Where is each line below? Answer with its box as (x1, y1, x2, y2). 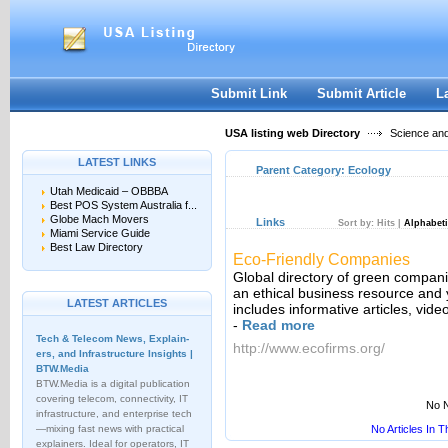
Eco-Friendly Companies (233, 251, 410, 268)
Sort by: (338, 218, 377, 228)
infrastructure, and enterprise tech (36, 408, 192, 419)
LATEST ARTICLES (67, 297, 167, 309)
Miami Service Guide (50, 227, 150, 239)
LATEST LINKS (78, 156, 156, 168)
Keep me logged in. (284, 57, 385, 69)
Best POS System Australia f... (50, 199, 197, 211)
